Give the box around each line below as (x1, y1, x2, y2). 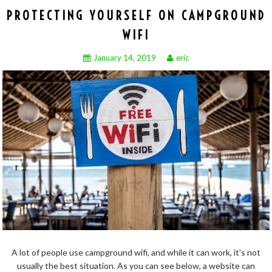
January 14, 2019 (93, 53, 156, 63)
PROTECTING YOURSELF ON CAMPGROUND (6, 8, 266, 23)
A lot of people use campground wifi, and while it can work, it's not (12, 247, 260, 258)
